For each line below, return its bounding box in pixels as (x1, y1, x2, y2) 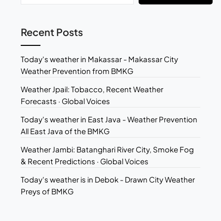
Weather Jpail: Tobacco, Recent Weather (21, 84, 164, 94)
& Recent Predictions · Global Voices (21, 156, 149, 166)
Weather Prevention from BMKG (21, 66, 134, 76)
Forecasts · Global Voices (21, 96, 110, 106)
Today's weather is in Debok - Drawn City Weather (21, 175, 195, 184)
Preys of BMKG (21, 186, 74, 196)
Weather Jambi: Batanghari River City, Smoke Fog (21, 145, 194, 154)
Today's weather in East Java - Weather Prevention (21, 114, 198, 124)
